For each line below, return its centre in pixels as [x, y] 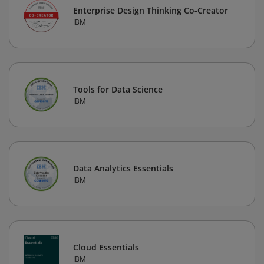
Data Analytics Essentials [123, 169]
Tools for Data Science [118, 90]
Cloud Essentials [106, 247]
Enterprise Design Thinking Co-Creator [151, 11]
